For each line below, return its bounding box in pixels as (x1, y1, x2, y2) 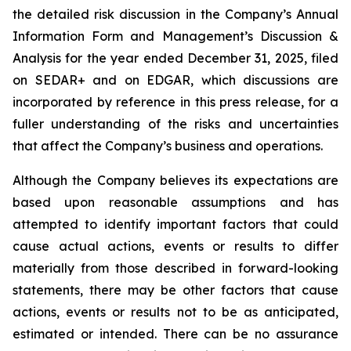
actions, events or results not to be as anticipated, (13, 304, 338, 320)
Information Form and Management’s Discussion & (13, 28, 338, 44)
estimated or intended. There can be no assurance (13, 326, 338, 342)
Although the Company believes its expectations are (13, 172, 338, 188)
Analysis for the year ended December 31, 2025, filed (13, 50, 338, 66)
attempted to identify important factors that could (13, 216, 338, 232)
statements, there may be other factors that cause (13, 282, 338, 298)
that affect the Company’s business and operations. (13, 138, 323, 154)
